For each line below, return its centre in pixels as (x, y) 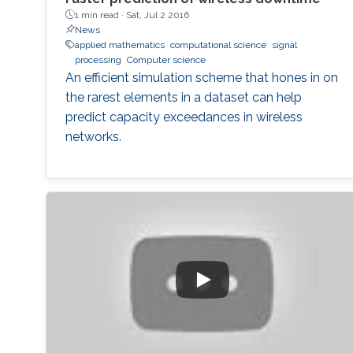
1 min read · (100, 15)
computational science (218, 45)
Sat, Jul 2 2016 (157, 15)
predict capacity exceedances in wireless (184, 117)
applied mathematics (119, 45)
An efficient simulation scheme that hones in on (201, 77)
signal (284, 45)
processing (98, 59)
